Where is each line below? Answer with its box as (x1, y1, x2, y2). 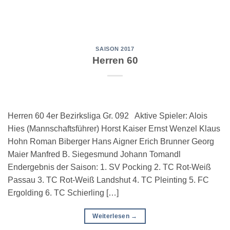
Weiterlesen (92, 213, 131, 220)
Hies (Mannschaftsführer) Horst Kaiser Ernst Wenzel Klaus (8, 124, 220, 133)
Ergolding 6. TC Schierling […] (8, 188, 119, 198)
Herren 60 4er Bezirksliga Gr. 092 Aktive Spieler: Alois (8, 111, 207, 121)
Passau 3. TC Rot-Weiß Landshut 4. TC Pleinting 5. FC (8, 176, 209, 185)
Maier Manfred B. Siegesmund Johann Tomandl (8, 150, 185, 159)
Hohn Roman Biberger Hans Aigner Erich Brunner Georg (8, 137, 214, 146)
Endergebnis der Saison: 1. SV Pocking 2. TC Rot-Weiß (8, 163, 211, 172)
